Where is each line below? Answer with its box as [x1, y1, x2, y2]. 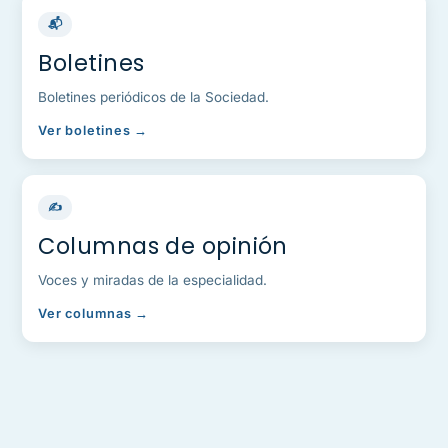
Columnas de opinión [38, 230, 288, 263]
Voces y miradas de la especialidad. [38, 272, 268, 289]
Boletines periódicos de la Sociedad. [38, 89, 270, 106]
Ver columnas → [38, 306, 150, 322]
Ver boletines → [38, 123, 148, 139]
